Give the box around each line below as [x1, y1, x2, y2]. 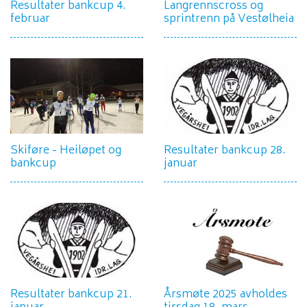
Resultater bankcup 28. [164, 140, 286, 160]
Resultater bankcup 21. [10, 284, 132, 304]
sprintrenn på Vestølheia [164, 10, 294, 29]
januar [164, 153, 197, 173]
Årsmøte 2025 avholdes [164, 284, 287, 304]
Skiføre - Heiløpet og [10, 140, 121, 160]
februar [10, 10, 50, 29]
